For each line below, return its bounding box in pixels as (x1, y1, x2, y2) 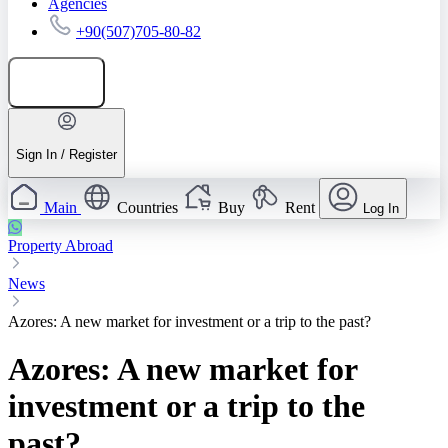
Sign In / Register (16, 146, 117, 162)
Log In (363, 201, 399, 217)
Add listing (36, 74, 97, 90)
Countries (117, 199, 178, 217)
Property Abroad (8, 237, 113, 255)
